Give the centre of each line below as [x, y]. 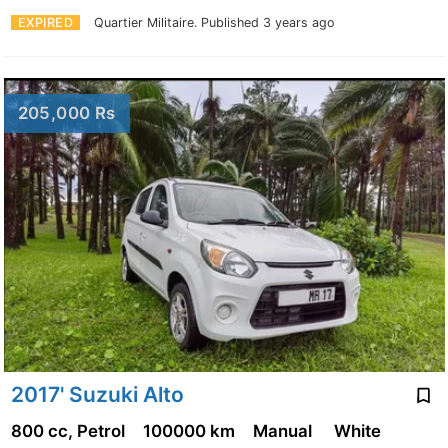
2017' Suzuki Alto [97, 395]
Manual [286, 430]
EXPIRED [45, 23]
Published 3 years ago [268, 23]
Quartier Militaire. [147, 23]
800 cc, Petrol [69, 430]
